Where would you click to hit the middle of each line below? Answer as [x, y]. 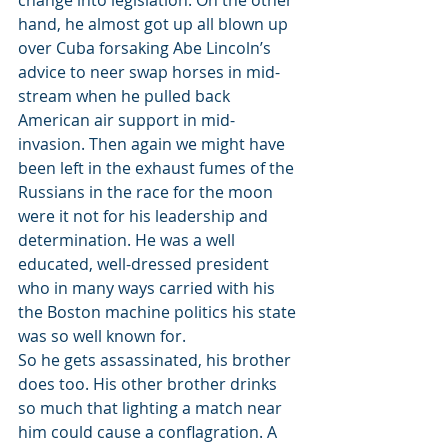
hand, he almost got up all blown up [155, 24]
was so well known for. [102, 336]
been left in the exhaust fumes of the [158, 168]
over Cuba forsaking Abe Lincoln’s [146, 48]
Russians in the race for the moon [147, 192]
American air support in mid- [126, 120]
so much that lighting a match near [152, 408]
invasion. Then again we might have [153, 144]
